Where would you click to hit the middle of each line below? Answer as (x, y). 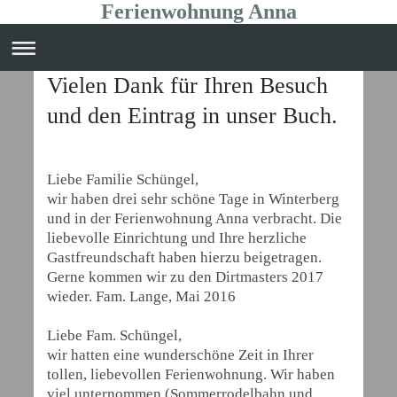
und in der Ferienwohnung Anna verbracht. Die (195, 218)
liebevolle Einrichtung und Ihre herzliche (177, 238)
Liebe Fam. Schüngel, (114, 335)
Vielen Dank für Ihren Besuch (187, 86)
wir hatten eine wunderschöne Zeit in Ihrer (180, 355)
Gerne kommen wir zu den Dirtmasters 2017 (185, 277)
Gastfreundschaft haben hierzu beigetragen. (184, 257)
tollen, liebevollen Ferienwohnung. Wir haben (191, 374)
